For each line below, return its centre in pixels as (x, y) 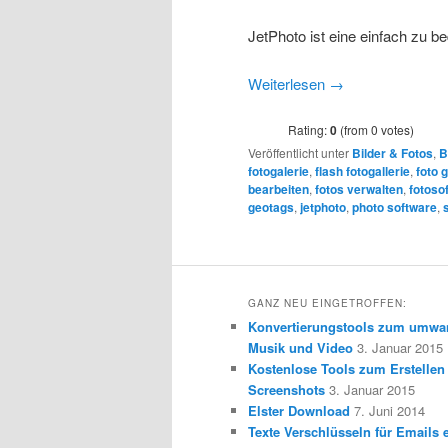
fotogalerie (278, 171)
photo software (394, 207)
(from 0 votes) (375, 130)
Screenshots (286, 390)
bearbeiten (278, 189)
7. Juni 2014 (389, 411)
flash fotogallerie (362, 171)
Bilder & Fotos (392, 153)
